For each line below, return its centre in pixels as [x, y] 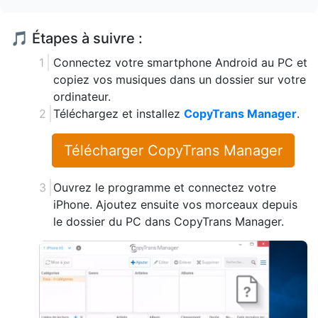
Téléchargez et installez [119, 113]
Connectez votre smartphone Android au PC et [180, 62]
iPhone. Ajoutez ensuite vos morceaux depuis [175, 204]
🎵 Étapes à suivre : [77, 38]
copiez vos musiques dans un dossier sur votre [180, 79]
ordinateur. [82, 96]
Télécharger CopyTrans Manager [173, 150]
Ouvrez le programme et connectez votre [165, 187]
